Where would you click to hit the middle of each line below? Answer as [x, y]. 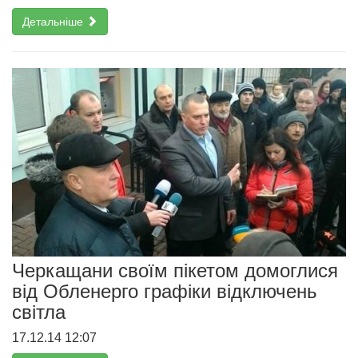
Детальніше [54, 22]
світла [39, 312]
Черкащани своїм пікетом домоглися [175, 270]
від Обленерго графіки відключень [165, 291]
